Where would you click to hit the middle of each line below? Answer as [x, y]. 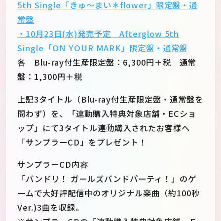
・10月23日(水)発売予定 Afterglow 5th [98, 34]
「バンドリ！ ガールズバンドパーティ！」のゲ [107, 178]
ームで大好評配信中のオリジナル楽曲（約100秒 [109, 193]
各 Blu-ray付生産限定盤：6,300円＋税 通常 [107, 62]
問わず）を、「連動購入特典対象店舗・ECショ [107, 113]
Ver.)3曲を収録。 [51, 207]
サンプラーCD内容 [53, 164]
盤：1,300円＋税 [50, 77]
